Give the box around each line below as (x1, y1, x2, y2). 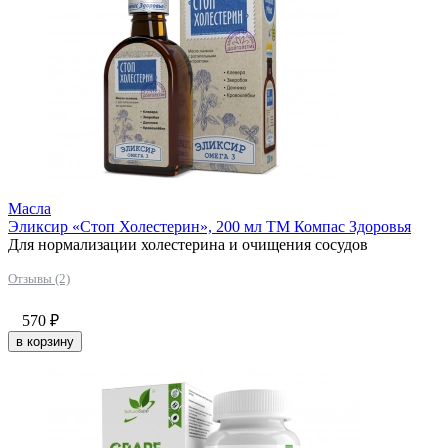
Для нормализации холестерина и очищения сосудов (8, 235, 368, 253)
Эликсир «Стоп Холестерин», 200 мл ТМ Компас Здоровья (8, 217, 411, 235)
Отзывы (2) (8, 270, 70, 286)
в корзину (16, 333, 74, 349)
